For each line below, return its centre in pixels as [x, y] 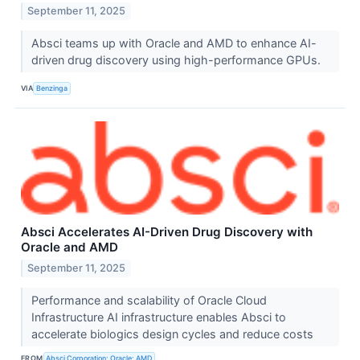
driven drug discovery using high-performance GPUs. [177, 59]
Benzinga [52, 88]
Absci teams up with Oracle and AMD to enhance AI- [174, 43]
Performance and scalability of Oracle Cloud [149, 300]
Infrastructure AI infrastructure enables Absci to [158, 317]
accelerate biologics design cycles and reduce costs [174, 333]
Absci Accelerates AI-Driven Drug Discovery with [167, 231]
